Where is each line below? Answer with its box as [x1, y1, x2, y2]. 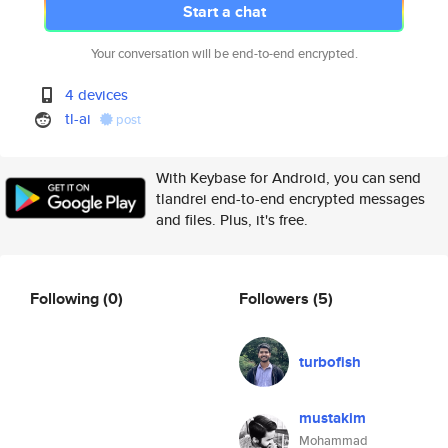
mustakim [299, 407, 366, 429]
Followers [239, 286, 313, 310]
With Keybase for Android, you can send [156, 167, 421, 188]
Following [30, 286, 103, 310]
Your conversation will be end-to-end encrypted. [90, 44, 358, 63]
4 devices [65, 84, 129, 105]
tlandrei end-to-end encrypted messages [156, 188, 425, 209]
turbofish [299, 351, 361, 373]
